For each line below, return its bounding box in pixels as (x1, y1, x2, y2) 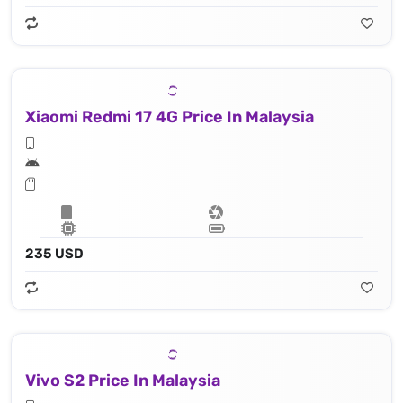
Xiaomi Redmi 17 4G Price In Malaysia (25, 106, 314, 127)
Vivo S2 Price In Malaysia (25, 371, 220, 391)
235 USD (25, 245, 84, 262)
